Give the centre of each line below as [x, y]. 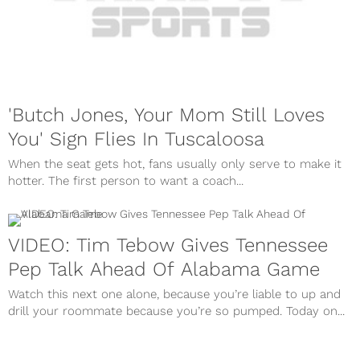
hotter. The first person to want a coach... [126, 180]
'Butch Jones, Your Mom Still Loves [166, 115]
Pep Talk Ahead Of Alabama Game [164, 269]
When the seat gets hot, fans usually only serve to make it [175, 164]
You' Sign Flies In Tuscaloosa [136, 139]
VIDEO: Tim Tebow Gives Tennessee [168, 245]
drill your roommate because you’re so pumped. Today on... [176, 311]
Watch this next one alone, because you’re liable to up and [174, 294]
